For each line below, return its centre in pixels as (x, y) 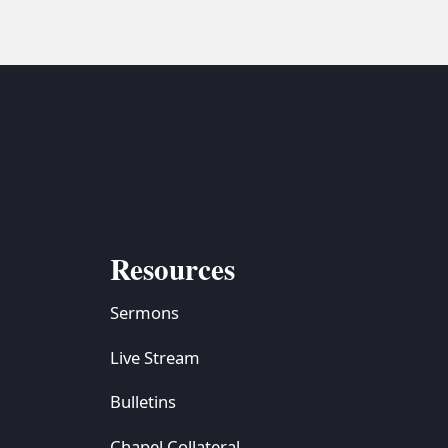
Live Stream (154, 357)
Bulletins (142, 402)
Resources (172, 269)
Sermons (144, 313)
